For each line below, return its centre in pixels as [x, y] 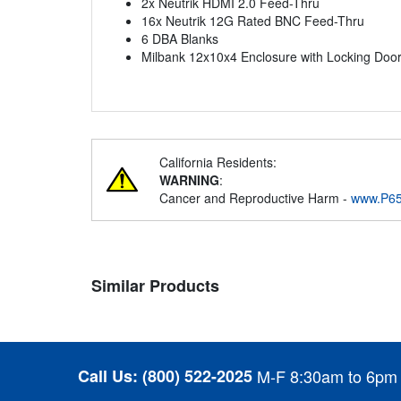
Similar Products [155, 286]
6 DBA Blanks [180, 39]
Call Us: [108, 375]
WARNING [189, 180]
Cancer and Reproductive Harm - [255, 198]
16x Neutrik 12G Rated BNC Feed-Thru [253, 21]
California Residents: [218, 162]
